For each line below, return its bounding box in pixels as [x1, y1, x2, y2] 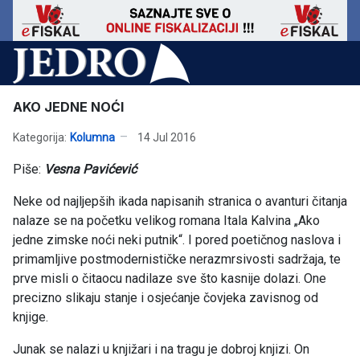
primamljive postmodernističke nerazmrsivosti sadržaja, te [13, 252, 341, 268]
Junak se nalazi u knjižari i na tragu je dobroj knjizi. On [13, 342, 309, 358]
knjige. [13, 309, 48, 325]
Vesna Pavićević [44, 162, 137, 178]
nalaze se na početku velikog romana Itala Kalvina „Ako [13, 213, 320, 229]
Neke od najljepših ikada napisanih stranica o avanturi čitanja [13, 194, 347, 210]
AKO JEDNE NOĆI [13, 99, 124, 116]
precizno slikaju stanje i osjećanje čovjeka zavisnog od [13, 290, 318, 306]
